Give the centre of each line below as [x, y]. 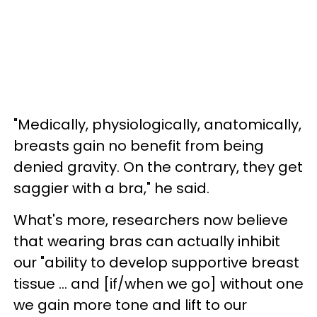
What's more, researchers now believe [151, 220]
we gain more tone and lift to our [130, 305]
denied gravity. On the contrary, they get [158, 167]
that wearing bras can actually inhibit [147, 241]
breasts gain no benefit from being [139, 145]
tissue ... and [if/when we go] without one [158, 283]
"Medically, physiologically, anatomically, [157, 124]
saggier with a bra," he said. [111, 188]
